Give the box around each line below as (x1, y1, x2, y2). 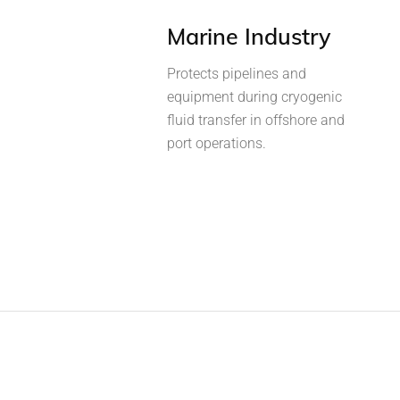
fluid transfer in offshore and (167, 111, 345, 129)
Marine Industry (167, 21, 330, 50)
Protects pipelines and (167, 64, 306, 82)
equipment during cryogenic (167, 87, 342, 105)
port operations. (167, 134, 266, 152)
